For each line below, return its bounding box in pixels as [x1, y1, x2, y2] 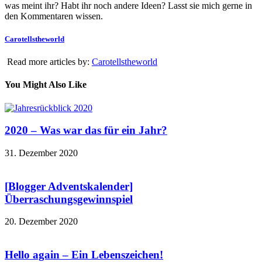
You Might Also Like [5, 80, 87, 90]
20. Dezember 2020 [5, 216, 78, 227]
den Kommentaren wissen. [5, 11, 103, 21]
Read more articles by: [5, 57, 92, 67]
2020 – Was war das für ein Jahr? [5, 124, 167, 137]
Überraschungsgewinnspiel [5, 192, 133, 205]
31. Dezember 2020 [5, 148, 78, 158]
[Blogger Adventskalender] [5, 180, 133, 192]
